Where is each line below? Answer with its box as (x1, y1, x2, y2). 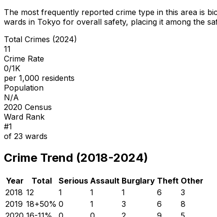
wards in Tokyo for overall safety (4, 16, 126, 27)
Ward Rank (4, 111, 45, 122)
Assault (90, 175, 120, 186)
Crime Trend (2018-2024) (4, 150, 148, 165)
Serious (59, 175, 88, 186)
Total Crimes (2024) (4, 34, 77, 44)
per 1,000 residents (4, 73, 75, 83)
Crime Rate (4, 53, 44, 63)
